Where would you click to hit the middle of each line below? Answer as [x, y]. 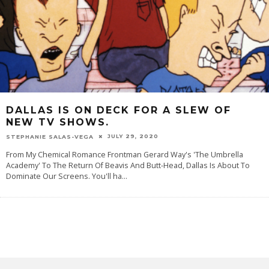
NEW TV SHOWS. [58, 122]
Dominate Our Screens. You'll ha [64, 176]
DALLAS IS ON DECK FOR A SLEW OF [119, 110]
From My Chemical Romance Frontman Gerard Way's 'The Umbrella [125, 154]
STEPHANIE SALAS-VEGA [50, 136]
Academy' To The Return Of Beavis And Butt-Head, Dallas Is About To [128, 165]
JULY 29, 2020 [133, 136]
